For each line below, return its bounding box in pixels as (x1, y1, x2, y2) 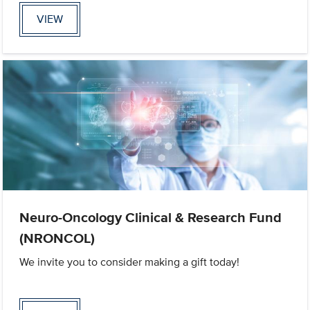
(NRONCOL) (19, 227, 95, 248)
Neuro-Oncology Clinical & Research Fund (19, 206, 282, 228)
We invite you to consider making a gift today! (19, 253, 240, 270)
